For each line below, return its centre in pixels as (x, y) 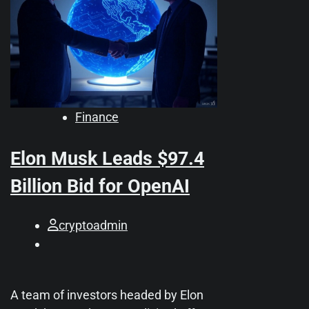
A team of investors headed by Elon (107, 295)
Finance (97, 117)
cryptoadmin (93, 225)
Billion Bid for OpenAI (100, 187)
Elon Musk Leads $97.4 (107, 159)
